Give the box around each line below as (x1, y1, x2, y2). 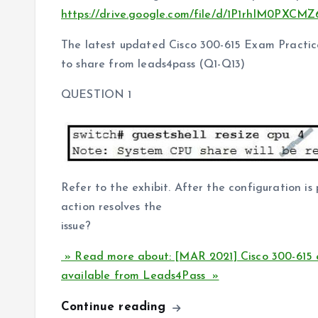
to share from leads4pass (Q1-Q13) (61, 59, 246, 71)
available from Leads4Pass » (61, 270, 219, 283)
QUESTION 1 (61, 89, 132, 102)
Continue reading (61, 301, 170, 314)
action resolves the (61, 202, 163, 214)
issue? (61, 221, 91, 233)
